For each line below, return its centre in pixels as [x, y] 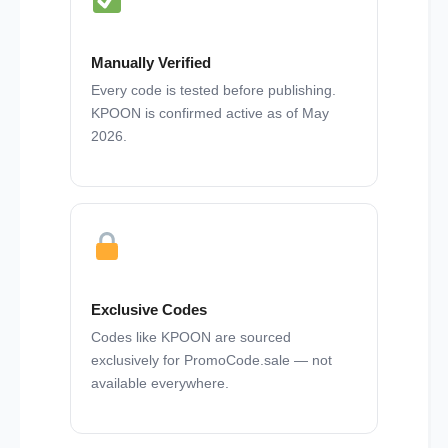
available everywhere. [160, 383]
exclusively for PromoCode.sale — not [211, 360]
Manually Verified [151, 63]
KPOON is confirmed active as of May [210, 113]
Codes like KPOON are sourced [191, 337]
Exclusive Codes [149, 310]
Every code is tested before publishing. [213, 90]
